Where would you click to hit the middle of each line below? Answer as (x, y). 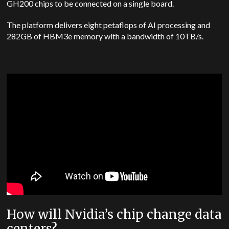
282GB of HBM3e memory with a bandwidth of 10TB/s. (105, 36)
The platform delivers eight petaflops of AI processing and (109, 25)
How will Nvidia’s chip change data (114, 215)
